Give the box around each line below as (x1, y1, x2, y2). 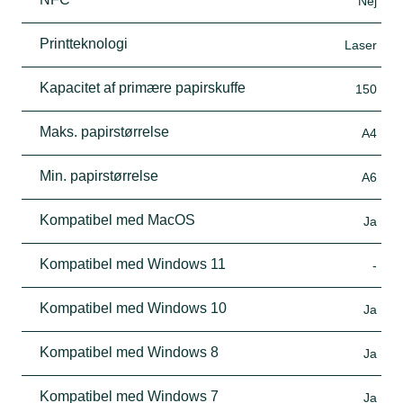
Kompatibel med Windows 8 (40, 345, 219, 361)
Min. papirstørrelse (40, 168, 158, 184)
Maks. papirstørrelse (40, 124, 169, 140)
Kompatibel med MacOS (40, 212, 195, 228)
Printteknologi (40, 36, 128, 52)
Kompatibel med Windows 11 (40, 256, 226, 273)
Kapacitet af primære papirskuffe (40, 80, 246, 96)
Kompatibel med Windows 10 (40, 300, 227, 317)
